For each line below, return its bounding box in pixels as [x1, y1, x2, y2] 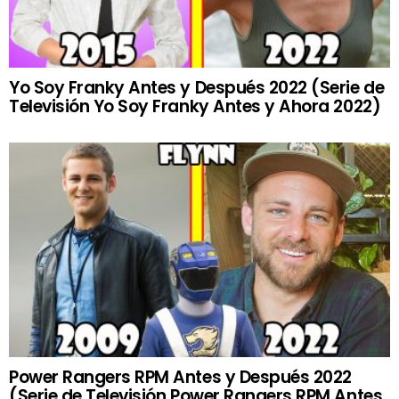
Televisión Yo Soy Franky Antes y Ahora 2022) [9, 94, 381, 118]
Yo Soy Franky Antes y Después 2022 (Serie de [9, 75, 385, 100]
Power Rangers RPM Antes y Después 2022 [9, 364, 352, 389]
